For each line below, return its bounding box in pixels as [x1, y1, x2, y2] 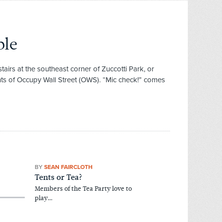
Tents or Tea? [35, 171, 83, 183]
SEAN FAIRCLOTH [44, 163, 93, 170]
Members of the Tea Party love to [35, 184, 132, 194]
